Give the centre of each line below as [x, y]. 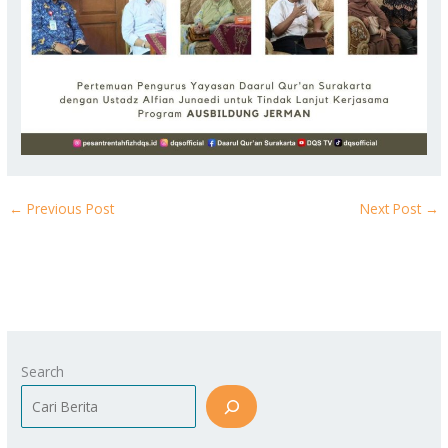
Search [43, 372]
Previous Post [69, 209]
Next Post [392, 209]
